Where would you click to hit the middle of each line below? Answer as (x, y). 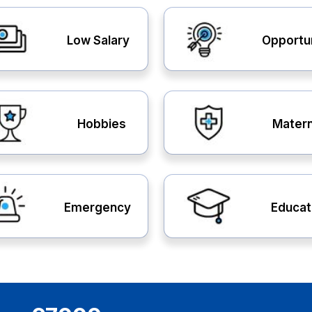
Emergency (97, 207)
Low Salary (98, 40)
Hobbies (102, 124)
